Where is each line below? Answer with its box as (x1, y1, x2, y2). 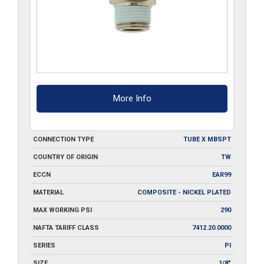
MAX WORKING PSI (33, 206, 92, 214)
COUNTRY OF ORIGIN (33, 153, 98, 161)
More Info (113, 93, 151, 104)
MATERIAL (33, 188, 64, 196)
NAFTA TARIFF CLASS (33, 223, 99, 232)
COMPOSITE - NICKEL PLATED (137, 188, 231, 196)
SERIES (33, 241, 55, 249)
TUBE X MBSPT (183, 135, 231, 143)
